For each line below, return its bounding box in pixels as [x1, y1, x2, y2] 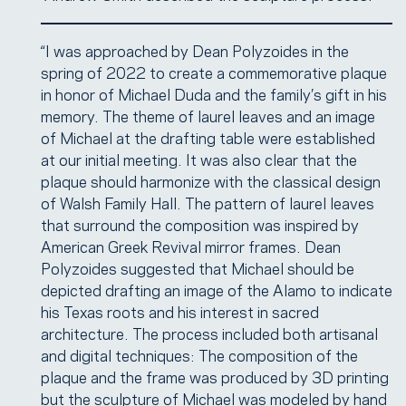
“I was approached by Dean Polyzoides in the [41, 39, 349, 61]
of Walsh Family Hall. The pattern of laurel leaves [41, 191, 374, 213]
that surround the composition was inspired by [41, 213, 359, 235]
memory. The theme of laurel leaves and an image [41, 104, 375, 126]
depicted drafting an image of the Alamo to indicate [41, 278, 392, 300]
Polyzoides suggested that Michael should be [41, 256, 354, 278]
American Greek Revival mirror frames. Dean [41, 235, 341, 256]
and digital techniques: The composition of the [41, 343, 358, 365]
